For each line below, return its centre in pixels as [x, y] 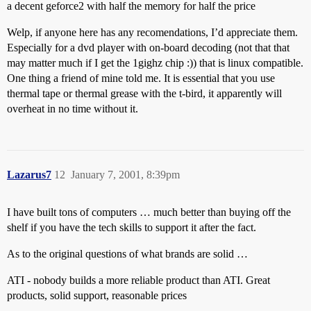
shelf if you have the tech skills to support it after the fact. [132, 227]
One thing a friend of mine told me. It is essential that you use [141, 78]
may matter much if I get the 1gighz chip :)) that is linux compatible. [155, 63]
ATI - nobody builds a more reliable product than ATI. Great [138, 280]
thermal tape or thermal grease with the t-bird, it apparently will [144, 93]
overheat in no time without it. [73, 109]
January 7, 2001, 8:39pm [125, 175]
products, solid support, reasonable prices [97, 295]
